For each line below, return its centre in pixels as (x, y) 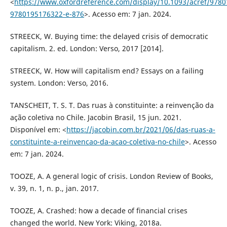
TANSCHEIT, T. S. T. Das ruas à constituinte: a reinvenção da (112, 105)
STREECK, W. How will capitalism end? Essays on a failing (107, 70)
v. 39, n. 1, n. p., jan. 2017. (54, 188)
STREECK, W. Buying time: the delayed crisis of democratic (109, 36)
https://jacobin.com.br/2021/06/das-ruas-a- (141, 129)
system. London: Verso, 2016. (59, 83)
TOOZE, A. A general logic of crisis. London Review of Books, (111, 176)
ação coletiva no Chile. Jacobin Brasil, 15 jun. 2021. (96, 117)
